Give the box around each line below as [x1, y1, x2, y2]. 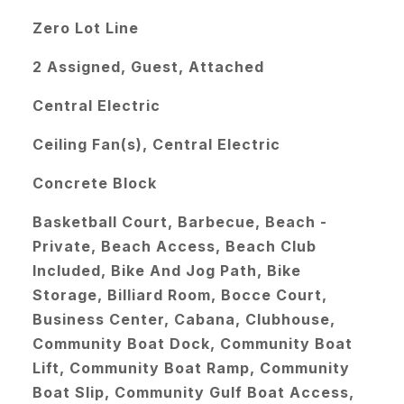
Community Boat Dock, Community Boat [32, 335, 353, 353]
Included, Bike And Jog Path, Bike [32, 262, 301, 280]
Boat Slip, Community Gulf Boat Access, [32, 383, 354, 401]
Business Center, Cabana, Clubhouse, [32, 310, 335, 328]
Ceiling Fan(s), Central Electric [32, 135, 280, 153]
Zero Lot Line [32, 19, 139, 37]
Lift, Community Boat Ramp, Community [32, 359, 350, 377]
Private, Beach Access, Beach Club [32, 237, 317, 255]
